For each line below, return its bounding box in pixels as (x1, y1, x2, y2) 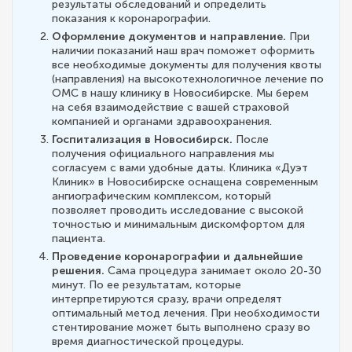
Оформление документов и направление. (52, 30, 286, 44)
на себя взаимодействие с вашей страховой (52, 101, 289, 115)
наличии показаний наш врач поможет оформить (52, 44, 315, 58)
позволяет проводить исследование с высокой (52, 203, 303, 218)
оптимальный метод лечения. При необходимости (52, 306, 320, 321)
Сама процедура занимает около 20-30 (104, 264, 321, 278)
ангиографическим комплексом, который (52, 189, 271, 203)
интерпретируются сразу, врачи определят (52, 292, 282, 306)
